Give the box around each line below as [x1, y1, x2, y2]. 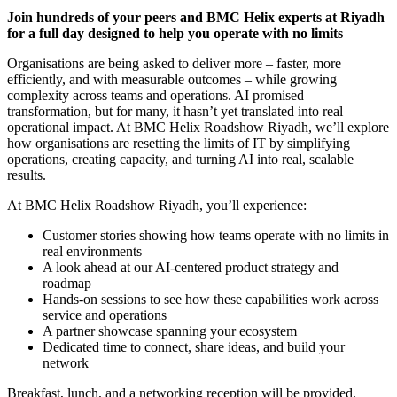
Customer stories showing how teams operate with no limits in [43, 228, 389, 244]
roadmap [43, 276, 91, 292]
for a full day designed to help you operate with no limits [7, 26, 343, 42]
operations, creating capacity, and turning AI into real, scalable [7, 152, 354, 167]
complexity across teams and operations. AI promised [7, 88, 304, 104]
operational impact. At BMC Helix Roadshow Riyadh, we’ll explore [7, 120, 389, 136]
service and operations [43, 307, 167, 323]
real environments [43, 244, 142, 260]
